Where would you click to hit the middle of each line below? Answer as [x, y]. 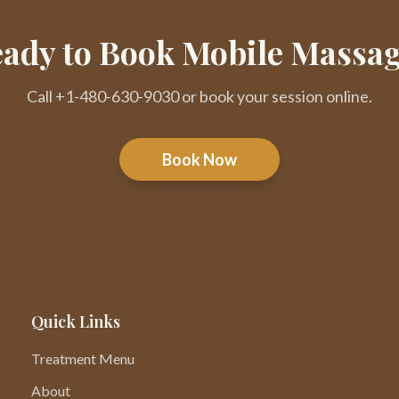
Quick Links [75, 322]
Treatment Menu [82, 358]
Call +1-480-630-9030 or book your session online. [199, 96]
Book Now [199, 159]
